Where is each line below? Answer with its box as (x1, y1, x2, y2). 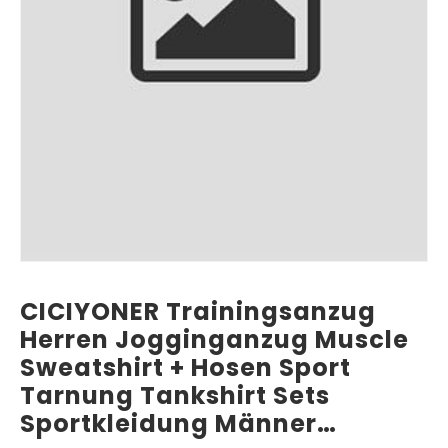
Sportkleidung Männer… (20, 407, 337, 441)
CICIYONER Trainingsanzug (20, 295, 376, 329)
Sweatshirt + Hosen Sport (20, 351, 351, 385)
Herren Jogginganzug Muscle (20, 323, 409, 357)
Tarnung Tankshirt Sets (20, 379, 330, 413)
